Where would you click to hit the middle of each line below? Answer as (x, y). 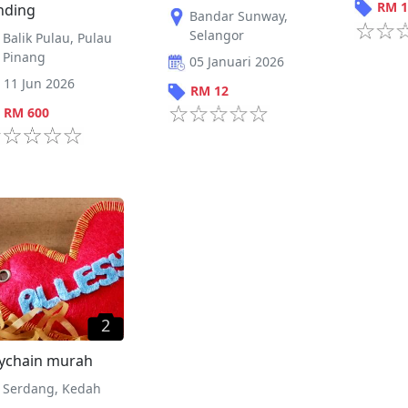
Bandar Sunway (236, 15)
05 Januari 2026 (236, 61)
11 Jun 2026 (39, 83)
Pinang (24, 56)
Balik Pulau (36, 37)
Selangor (216, 35)
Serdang (29, 389)
